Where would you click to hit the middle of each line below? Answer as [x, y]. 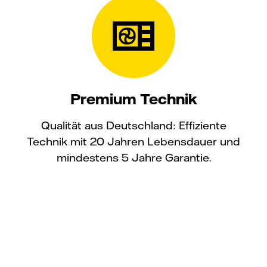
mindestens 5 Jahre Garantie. [133, 157]
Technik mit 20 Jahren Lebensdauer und [133, 141]
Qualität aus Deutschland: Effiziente [133, 125]
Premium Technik [133, 99]
